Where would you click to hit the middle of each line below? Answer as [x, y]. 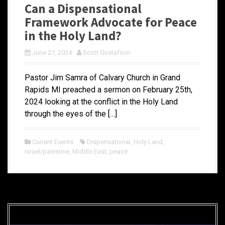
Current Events [53, 142]
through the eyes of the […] [71, 114]
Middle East [89, 151]
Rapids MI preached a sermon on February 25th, [108, 89]
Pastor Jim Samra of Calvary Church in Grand [102, 77]
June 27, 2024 [52, 52]
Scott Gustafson [107, 52]
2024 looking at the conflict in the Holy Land [101, 101]
